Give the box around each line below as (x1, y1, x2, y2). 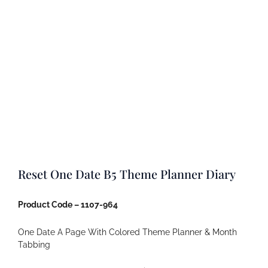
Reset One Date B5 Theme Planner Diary (18, 166, 236, 182)
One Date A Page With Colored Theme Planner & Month (18, 227, 237, 237)
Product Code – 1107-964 (18, 200, 118, 209)
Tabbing (18, 239, 50, 249)
